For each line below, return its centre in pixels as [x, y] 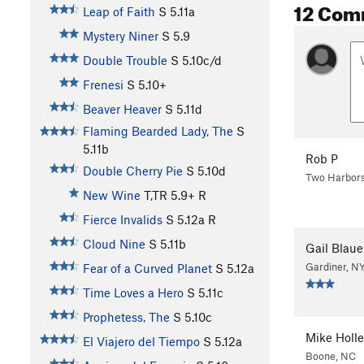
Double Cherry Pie [132, 171]
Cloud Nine [114, 244]
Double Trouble [125, 61]
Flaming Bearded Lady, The [158, 131]
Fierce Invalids [122, 220]
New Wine [111, 195]
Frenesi [103, 85]
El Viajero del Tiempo [141, 342]
